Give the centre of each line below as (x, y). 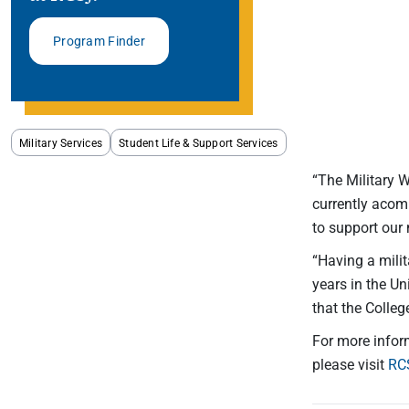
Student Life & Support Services (199, 142)
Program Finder (99, 40)
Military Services (61, 142)
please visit (350, 363)
